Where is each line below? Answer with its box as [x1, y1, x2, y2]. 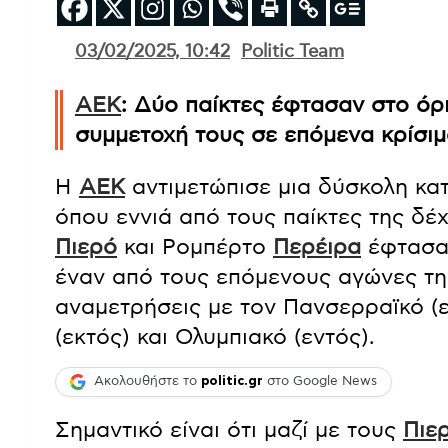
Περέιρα [273, 235, 361, 258]
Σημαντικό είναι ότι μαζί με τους [55, 418, 403, 441]
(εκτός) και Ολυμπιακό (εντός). [55, 325, 375, 348]
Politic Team [241, 42, 344, 61]
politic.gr [201, 375, 263, 389]
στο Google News [263, 375, 377, 389]
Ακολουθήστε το [94, 375, 201, 389]
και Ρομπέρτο [117, 235, 273, 258]
